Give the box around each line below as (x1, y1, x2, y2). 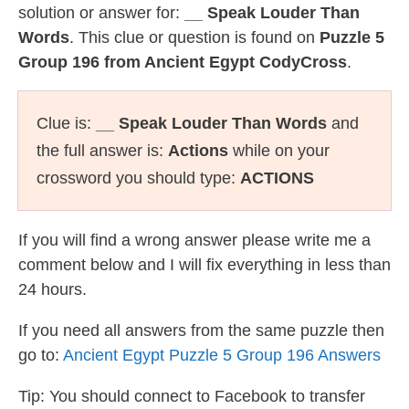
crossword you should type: (37, 169, 240, 187)
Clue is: (37, 114, 96, 132)
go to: (18, 346, 63, 364)
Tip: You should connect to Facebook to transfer (18, 387, 365, 405)
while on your (228, 142, 330, 160)
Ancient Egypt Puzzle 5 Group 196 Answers (63, 346, 381, 364)
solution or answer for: (18, 4, 184, 22)
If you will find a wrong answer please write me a (18, 231, 371, 249)
